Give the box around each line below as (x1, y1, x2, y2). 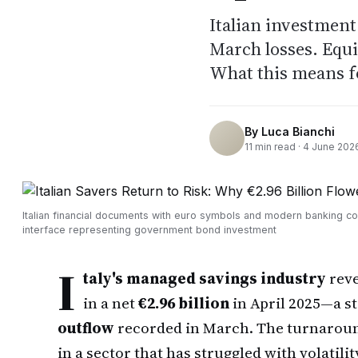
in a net (83, 292, 138, 313)
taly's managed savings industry (83, 268, 326, 288)
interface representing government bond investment (22, 224, 276, 236)
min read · (253, 140, 303, 153)
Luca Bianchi (261, 124, 335, 138)
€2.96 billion (138, 292, 229, 313)
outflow (58, 317, 114, 338)
